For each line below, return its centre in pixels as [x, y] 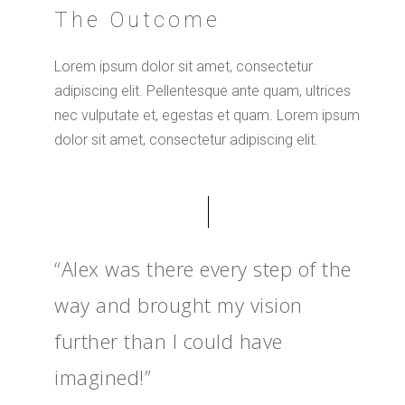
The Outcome [138, 19]
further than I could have [169, 340]
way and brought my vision [179, 304]
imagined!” [103, 377]
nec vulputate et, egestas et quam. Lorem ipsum [207, 115]
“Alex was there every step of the [203, 268]
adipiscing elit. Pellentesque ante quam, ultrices [203, 90]
